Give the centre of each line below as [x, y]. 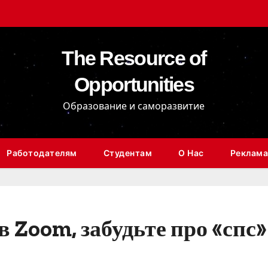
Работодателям [42, 153]
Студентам [127, 153]
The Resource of [134, 58]
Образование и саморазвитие [134, 106]
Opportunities [134, 84]
